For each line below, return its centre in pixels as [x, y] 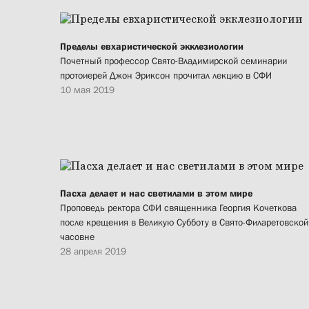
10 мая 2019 [87, 90]
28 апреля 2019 [93, 251]
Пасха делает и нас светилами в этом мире [156, 193]
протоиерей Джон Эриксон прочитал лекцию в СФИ [166, 76]
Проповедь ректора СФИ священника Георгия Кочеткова [178, 208]
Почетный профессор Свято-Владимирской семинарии [173, 61]
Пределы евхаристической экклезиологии [152, 47]
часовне [77, 237]
